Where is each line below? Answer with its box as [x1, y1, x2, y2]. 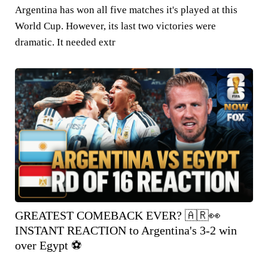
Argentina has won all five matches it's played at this [15, 4, 237, 16]
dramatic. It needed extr [15, 36, 115, 48]
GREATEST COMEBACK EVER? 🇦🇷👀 [15, 208, 221, 222]
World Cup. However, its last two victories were [15, 20, 216, 32]
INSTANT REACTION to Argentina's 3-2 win [15, 223, 237, 237]
